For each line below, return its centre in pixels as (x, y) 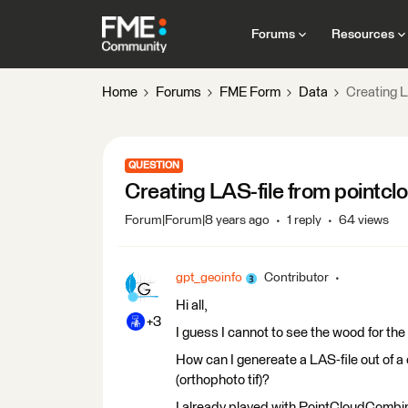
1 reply (304, 220)
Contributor (296, 278)
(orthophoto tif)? (223, 380)
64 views (364, 220)
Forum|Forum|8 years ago (197, 220)
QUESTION (154, 165)
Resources (362, 34)
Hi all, (192, 306)
